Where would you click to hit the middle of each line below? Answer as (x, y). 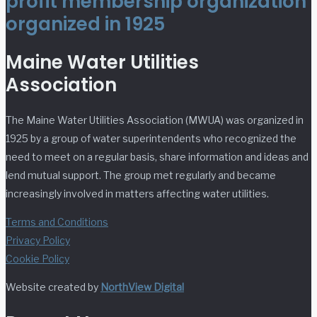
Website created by (53, 287)
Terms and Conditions (57, 222)
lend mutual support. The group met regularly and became (141, 175)
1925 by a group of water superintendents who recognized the (151, 139)
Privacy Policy (38, 241)
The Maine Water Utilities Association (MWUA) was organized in (155, 120)
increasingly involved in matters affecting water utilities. (137, 194)
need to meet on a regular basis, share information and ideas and (157, 157)
